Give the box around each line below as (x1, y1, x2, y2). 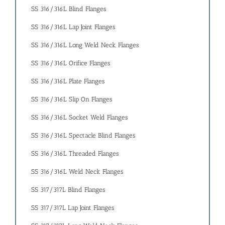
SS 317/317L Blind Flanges (31, 186, 105, 194)
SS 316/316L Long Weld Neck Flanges (31, 41, 139, 49)
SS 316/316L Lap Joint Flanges (31, 23, 115, 31)
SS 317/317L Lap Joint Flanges (31, 204, 114, 212)
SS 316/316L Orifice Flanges (31, 59, 110, 67)
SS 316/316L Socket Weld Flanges (31, 114, 128, 122)
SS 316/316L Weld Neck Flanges (31, 168, 123, 176)
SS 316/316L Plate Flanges (31, 77, 104, 85)
